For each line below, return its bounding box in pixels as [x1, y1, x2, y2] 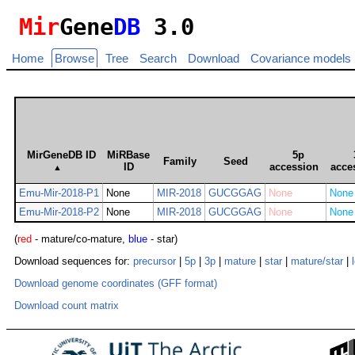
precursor [133, 255, 176, 268]
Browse [55, 52, 94, 66]
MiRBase [107, 149, 150, 162]
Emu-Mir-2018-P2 [19, 206, 99, 219]
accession [269, 161, 319, 174]
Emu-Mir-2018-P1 [19, 187, 99, 200]
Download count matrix [14, 299, 119, 311]
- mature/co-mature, [32, 233, 128, 246]
